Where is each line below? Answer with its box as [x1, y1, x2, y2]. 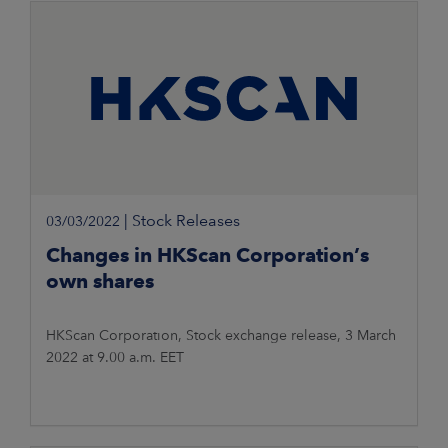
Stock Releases [132, 211, 240, 231]
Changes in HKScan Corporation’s [46, 243, 369, 268]
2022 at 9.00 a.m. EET [46, 349, 184, 366]
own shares [46, 269, 154, 294]
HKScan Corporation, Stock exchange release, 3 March [46, 327, 396, 344]
